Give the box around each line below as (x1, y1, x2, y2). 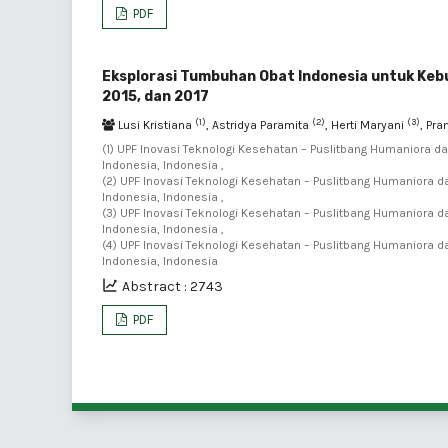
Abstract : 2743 (122, 278, 223, 295)
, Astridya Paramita (206, 118, 312, 132)
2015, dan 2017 (102, 88, 209, 105)
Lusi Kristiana (115, 118, 195, 132)
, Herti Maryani (325, 118, 407, 132)
